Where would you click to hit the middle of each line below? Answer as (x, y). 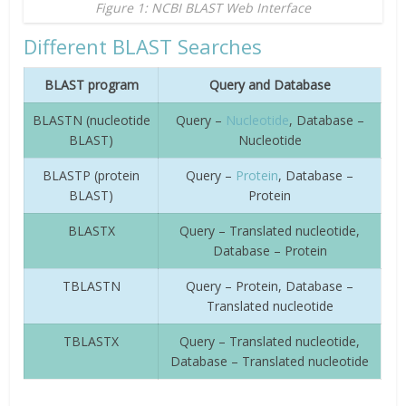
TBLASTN (91, 285)
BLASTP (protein (92, 175)
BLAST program (91, 84)
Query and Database (270, 84)
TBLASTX (92, 341)
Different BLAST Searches (143, 46)
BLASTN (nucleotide (91, 120)
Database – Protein (270, 250)
